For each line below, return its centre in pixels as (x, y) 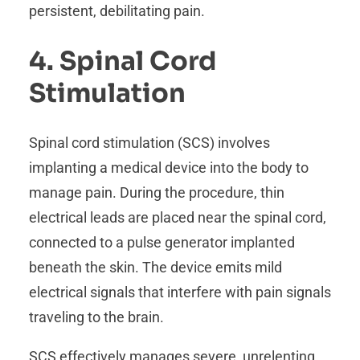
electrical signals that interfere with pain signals (180, 292)
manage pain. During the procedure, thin (157, 193)
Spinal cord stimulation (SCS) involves (149, 143)
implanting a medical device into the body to (169, 168)
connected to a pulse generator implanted (162, 243)
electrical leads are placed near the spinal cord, (178, 218)
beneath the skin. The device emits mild (155, 268)
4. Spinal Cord (123, 61)
